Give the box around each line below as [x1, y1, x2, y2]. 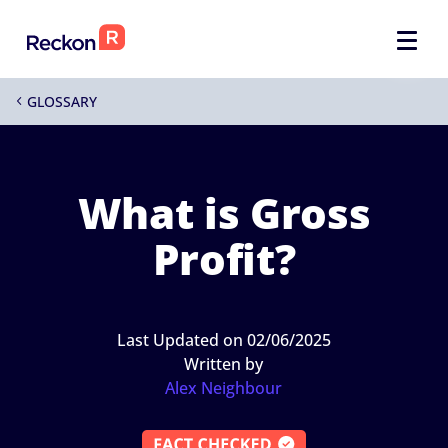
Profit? [152, 230, 296, 287]
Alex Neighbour [165, 377, 283, 399]
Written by [184, 353, 264, 375]
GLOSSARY [27, 92, 98, 111]
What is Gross [77, 184, 371, 241]
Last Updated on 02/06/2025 [116, 329, 331, 351]
